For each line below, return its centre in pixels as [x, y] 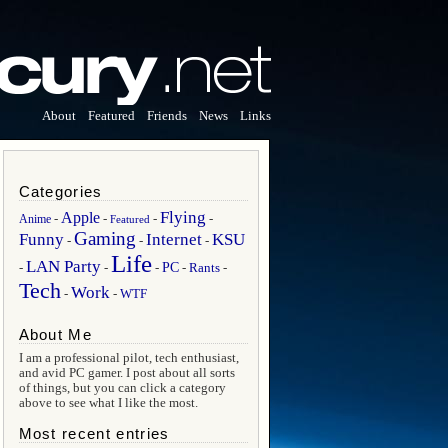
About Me [55, 335]
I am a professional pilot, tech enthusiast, [128, 358]
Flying [182, 217]
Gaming [104, 238]
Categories [60, 192]
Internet [173, 239]
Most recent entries [94, 434]
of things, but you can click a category [122, 388]
